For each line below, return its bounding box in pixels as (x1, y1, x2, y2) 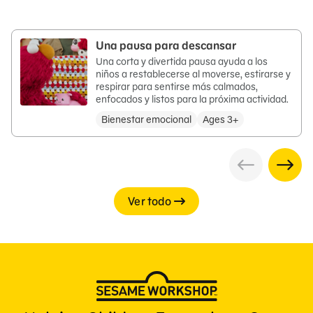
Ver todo (128, 194, 172, 208)
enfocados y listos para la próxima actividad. (96, 93, 289, 105)
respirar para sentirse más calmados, (96, 80, 258, 93)
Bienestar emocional (101, 113, 191, 126)
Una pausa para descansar (96, 38, 236, 52)
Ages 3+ (203, 113, 238, 126)
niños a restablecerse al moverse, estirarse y (96, 68, 291, 80)
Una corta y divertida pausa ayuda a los (96, 55, 268, 68)
